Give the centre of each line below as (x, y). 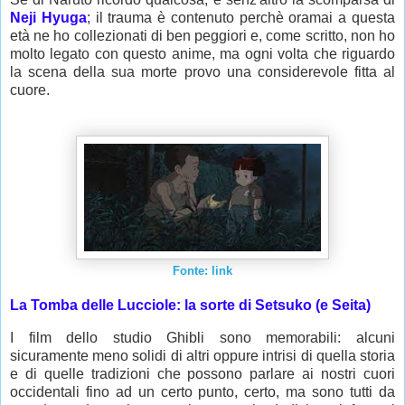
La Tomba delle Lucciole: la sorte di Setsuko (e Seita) (190, 305)
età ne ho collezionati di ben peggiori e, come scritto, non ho (202, 36)
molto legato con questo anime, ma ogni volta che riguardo (202, 54)
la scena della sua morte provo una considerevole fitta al (202, 72)
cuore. (32, 90)
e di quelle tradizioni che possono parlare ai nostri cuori (202, 373)
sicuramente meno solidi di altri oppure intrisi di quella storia (202, 355)
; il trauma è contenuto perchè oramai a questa (241, 18)
